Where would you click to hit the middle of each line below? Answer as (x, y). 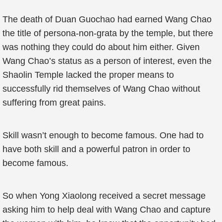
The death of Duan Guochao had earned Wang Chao (107, 19)
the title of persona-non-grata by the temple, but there (108, 33)
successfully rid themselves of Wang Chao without (101, 89)
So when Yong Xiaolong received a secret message (104, 196)
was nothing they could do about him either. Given (101, 47)
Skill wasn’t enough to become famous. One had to (103, 135)
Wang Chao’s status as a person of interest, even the (107, 61)
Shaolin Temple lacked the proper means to (88, 75)
